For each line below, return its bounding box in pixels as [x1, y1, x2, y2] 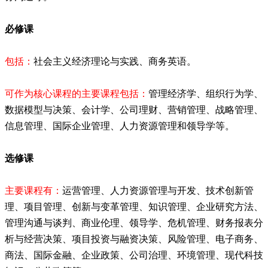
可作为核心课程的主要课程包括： [5, 88, 148, 99]
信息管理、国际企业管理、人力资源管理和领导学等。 [5, 120, 234, 131]
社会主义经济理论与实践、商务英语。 [33, 56, 196, 66]
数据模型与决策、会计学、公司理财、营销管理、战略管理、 [5, 104, 263, 115]
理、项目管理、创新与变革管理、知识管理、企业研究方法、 [5, 201, 263, 212]
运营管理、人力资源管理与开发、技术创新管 [62, 185, 254, 196]
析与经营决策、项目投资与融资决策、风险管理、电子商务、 [5, 233, 263, 244]
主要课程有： [5, 185, 62, 196]
